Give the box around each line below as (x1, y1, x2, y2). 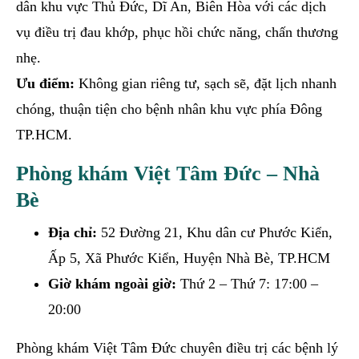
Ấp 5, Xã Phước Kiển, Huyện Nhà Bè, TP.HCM (48, 249, 330, 266)
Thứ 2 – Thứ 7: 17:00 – (176, 275, 318, 292)
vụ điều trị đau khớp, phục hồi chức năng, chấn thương (16, 23, 338, 40)
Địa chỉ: (48, 224, 97, 240)
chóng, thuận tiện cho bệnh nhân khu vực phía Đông (16, 100, 322, 117)
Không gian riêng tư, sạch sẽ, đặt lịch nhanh (75, 75, 337, 91)
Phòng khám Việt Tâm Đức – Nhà (16, 161, 320, 185)
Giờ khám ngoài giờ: (48, 275, 176, 292)
